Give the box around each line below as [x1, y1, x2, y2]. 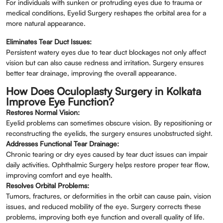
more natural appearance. [6, 19, 86, 27]
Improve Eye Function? [6, 95, 114, 108]
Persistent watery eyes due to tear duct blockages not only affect [6, 48, 206, 56]
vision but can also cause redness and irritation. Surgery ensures [6, 58, 204, 67]
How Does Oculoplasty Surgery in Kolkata [6, 85, 201, 98]
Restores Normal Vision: [6, 108, 80, 116]
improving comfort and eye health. [6, 171, 112, 179]
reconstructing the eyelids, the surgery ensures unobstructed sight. [6, 129, 213, 137]
